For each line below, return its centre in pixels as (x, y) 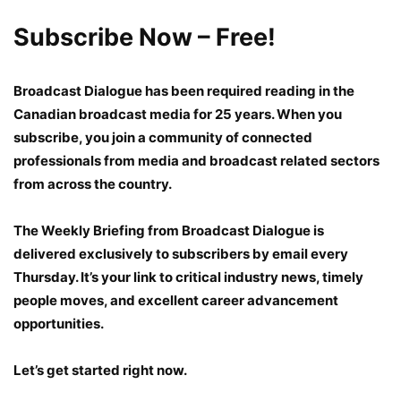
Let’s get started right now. (100, 370)
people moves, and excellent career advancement (176, 300)
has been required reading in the (248, 90)
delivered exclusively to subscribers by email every (181, 253)
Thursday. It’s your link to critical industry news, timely (188, 277)
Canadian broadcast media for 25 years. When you (178, 114)
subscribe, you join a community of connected (163, 137)
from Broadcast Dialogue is (235, 230)
